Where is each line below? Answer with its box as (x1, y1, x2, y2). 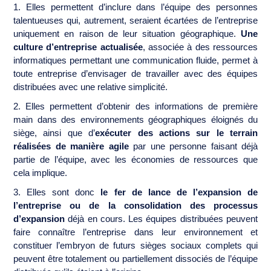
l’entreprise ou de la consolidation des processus (13, 200, 258, 211)
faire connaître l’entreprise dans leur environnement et (13, 226, 258, 237)
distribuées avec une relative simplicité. (13, 81, 168, 92)
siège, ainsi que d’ (13, 127, 96, 138)
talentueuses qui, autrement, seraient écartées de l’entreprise (13, 15, 258, 25)
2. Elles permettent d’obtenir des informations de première (13, 100, 258, 111)
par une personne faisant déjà (128, 140, 258, 151)
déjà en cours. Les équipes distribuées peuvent (65, 213, 258, 224)
